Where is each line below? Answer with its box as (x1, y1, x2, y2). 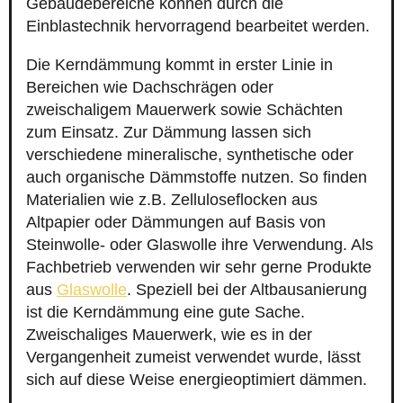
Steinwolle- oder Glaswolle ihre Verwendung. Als (26, 236, 373, 255)
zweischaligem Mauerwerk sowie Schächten (26, 101, 343, 120)
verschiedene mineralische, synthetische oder (26, 146, 354, 165)
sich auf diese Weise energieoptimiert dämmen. (26, 371, 367, 390)
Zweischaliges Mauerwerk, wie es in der (26, 326, 312, 345)
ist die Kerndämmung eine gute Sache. (26, 303, 305, 322)
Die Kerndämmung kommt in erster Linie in (26, 56, 333, 75)
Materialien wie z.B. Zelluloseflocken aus (26, 191, 318, 210)
